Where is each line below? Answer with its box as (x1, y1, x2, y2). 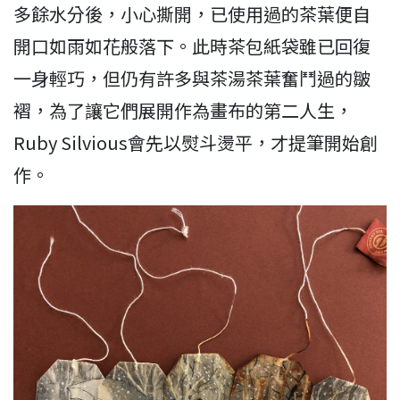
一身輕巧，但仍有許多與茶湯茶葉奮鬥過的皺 (13, 64, 371, 91)
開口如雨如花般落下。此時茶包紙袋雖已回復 (13, 32, 371, 59)
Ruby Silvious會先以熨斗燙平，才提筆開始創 (13, 129, 378, 155)
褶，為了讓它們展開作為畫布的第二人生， (13, 96, 353, 123)
